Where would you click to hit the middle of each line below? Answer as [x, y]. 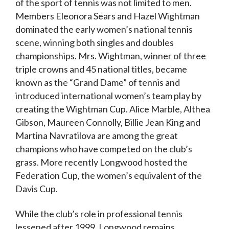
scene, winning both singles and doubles [95, 42]
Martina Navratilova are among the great [97, 135]
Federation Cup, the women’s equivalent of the [109, 175]
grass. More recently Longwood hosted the [101, 162]
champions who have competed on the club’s [104, 148]
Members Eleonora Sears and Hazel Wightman [108, 16]
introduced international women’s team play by [108, 95]
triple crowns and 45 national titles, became [101, 69]
